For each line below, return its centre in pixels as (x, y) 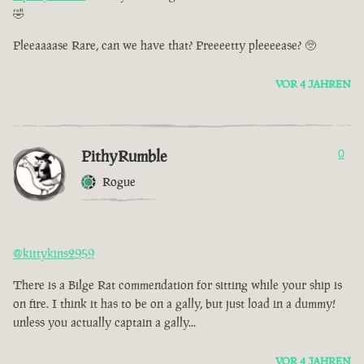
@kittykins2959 (54, 253)
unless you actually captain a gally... (104, 323)
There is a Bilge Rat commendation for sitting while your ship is (178, 285)
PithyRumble (124, 156)
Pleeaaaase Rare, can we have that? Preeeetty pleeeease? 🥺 (165, 45)
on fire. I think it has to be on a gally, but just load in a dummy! (174, 304)
